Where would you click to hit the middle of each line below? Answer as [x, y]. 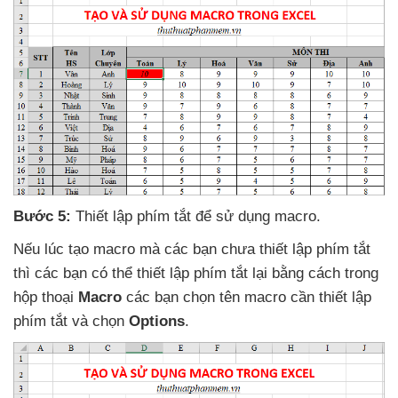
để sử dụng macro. [258, 217]
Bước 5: [42, 217]
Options [157, 322]
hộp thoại [46, 298]
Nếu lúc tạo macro [76, 250]
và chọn [100, 322]
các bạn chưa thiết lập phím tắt [267, 250]
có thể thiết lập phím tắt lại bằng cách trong [235, 274]
